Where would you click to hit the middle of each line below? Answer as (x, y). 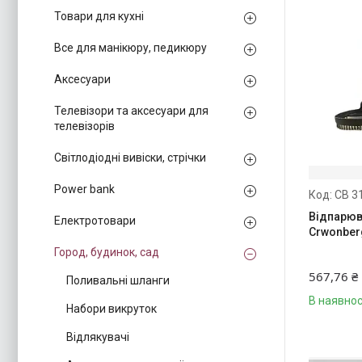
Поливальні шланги (118, 280)
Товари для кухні (99, 16)
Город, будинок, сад (107, 252)
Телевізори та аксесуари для (131, 111)
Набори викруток (112, 309)
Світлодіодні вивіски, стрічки (130, 158)
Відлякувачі (98, 337)
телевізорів (84, 126)
